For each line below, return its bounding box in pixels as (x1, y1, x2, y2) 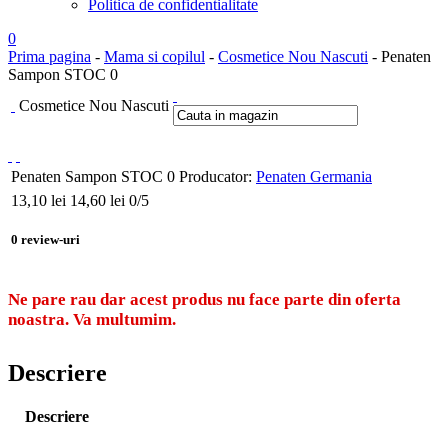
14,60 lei (70, 192, 125, 209)
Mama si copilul (104, 48, 205, 65)
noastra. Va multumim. (8, 310, 176, 329)
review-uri (21, 232, 80, 248)
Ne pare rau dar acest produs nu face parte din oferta (8, 290, 401, 309)
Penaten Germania (256, 168, 372, 185)
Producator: (179, 168, 252, 185)
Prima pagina (8, 48, 91, 65)
